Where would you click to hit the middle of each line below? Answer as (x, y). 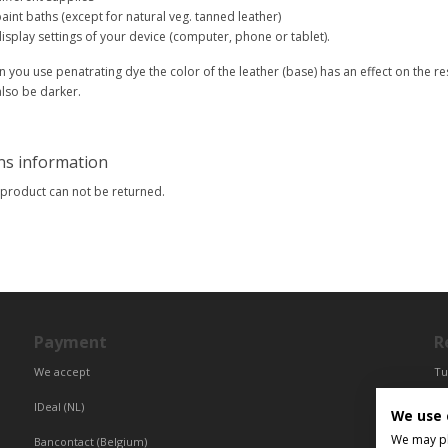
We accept (63, 371)
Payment (70, 342)
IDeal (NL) (59, 406)
